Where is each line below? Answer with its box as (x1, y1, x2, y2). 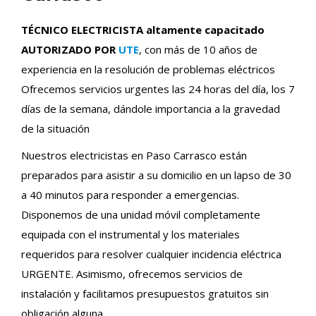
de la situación (21, 121, 90, 135)
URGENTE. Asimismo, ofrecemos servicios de (21, 266, 243, 281)
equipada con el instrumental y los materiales (21, 226, 240, 241)
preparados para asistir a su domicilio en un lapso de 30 (21, 167, 291, 182)
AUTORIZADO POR (21, 42, 119, 56)
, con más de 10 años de (139, 42, 257, 56)
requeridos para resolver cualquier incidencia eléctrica (21, 246, 281, 261)
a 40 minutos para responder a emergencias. (21, 187, 239, 202)
